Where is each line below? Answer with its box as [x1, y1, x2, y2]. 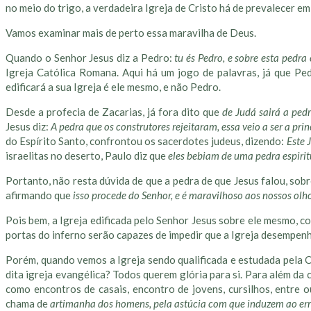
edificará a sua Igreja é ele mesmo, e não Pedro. [6, 81, 221, 94]
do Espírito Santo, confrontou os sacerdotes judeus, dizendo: [6, 135, 287, 148]
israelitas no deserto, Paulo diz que [6, 149, 168, 162]
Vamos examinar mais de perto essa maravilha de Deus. [6, 26, 256, 40]
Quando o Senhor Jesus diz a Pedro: [6, 51, 175, 65]
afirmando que [6, 189, 73, 202]
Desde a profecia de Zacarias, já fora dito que [6, 106, 223, 119]
